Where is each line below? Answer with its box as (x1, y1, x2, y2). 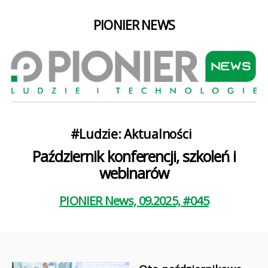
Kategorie (133, 125, 190, 142)
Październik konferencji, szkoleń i (32, 146, 236, 167)
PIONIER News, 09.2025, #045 (59, 193, 209, 209)
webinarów (99, 163, 169, 184)
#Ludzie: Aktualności (70, 126, 192, 143)
